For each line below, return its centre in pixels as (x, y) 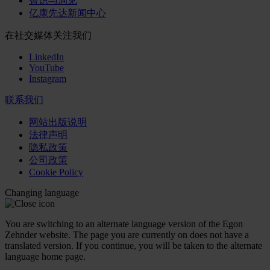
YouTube (46, 67)
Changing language (42, 192)
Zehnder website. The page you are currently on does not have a (127, 234)
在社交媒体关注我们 (48, 35)
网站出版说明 (58, 122)
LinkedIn (46, 57)
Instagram (48, 78)
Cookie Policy (56, 172)
